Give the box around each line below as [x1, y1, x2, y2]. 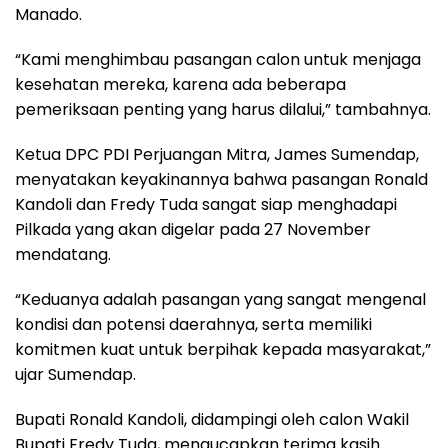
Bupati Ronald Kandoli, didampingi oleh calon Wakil [15, 408, 409, 431]
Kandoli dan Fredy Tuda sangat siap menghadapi [15, 193, 397, 216]
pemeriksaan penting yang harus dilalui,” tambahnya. [15, 98, 431, 121]
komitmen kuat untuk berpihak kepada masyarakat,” [15, 338, 431, 361]
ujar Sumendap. [15, 363, 136, 386]
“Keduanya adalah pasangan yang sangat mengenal [15, 288, 426, 311]
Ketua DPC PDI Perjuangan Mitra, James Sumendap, [15, 143, 419, 166]
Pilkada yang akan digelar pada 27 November [15, 218, 371, 241]
